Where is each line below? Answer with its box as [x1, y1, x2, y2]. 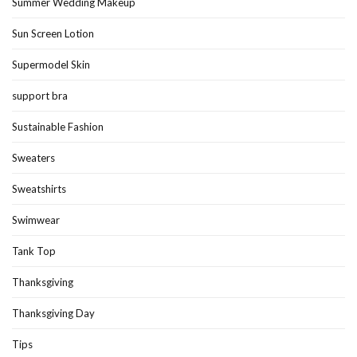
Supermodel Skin [12, 57, 90, 71]
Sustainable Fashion [12, 120, 104, 133]
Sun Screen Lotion [12, 26, 94, 40]
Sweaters [12, 151, 55, 164]
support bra [12, 88, 68, 102]
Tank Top [12, 244, 56, 257]
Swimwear [12, 213, 60, 226]
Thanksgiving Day [12, 306, 95, 320]
